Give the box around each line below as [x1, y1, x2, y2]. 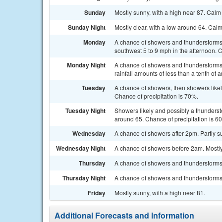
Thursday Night [62, 173, 106, 182]
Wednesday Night [56, 144, 106, 153]
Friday [88, 188, 106, 197]
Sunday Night [68, 23, 106, 32]
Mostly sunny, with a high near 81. [114, 188, 205, 197]
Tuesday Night [65, 106, 106, 115]
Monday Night [67, 60, 106, 69]
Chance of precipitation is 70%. [114, 92, 198, 100]
